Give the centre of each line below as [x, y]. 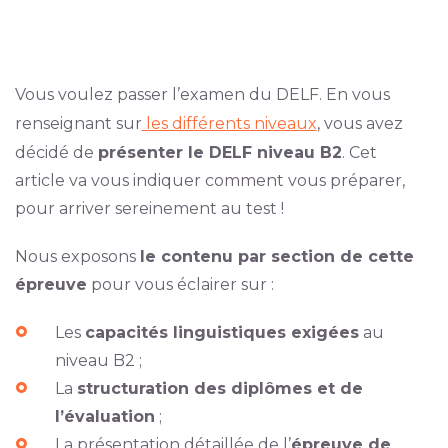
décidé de [56, 152]
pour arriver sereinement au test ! [149, 208]
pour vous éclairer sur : [180, 284]
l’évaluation [104, 416]
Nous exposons [77, 256]
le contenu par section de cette [276, 256]
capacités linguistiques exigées [221, 332]
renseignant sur [78, 123]
